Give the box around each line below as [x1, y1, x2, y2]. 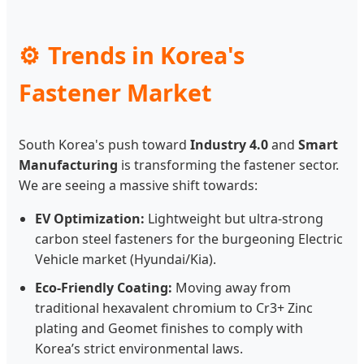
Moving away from [172, 278, 291, 297]
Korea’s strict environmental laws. [35, 339, 243, 357]
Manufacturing [19, 155, 118, 174]
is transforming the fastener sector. [118, 155, 339, 174]
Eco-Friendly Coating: [35, 278, 172, 297]
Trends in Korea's [48, 39, 245, 71]
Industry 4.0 [190, 135, 268, 154]
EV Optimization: [35, 209, 145, 227]
